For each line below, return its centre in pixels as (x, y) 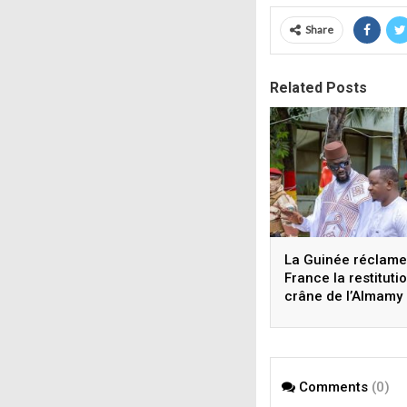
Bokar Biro (318, 315)
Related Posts (318, 87)
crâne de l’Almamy (343, 297)
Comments (333, 387)
